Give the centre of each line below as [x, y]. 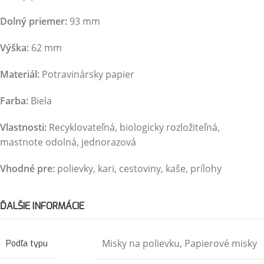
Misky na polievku [141, 243]
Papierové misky [221, 243]
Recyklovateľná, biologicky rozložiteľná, [133, 127]
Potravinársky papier [87, 74]
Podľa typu [27, 243]
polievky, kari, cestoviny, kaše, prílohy [138, 169]
